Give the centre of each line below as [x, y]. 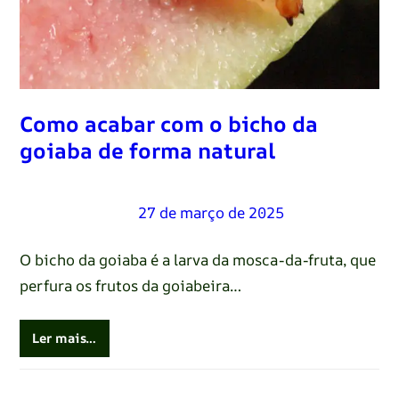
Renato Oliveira [74, 213]
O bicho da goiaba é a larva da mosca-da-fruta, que [197, 260]
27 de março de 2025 [211, 213]
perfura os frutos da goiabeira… [130, 286]
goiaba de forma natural [147, 151]
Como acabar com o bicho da [168, 124]
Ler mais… [65, 338]
